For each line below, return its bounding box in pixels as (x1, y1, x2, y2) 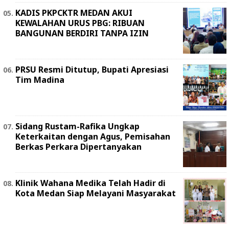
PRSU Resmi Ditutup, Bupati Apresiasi (15, 64, 169, 76)
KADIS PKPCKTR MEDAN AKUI (15, 7, 132, 19)
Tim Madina (15, 74, 64, 86)
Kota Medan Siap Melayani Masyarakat (15, 188, 176, 199)
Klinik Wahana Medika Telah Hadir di (15, 177, 166, 189)
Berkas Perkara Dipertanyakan (15, 141, 142, 153)
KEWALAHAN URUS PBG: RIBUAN (15, 17, 145, 29)
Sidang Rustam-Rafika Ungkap (15, 121, 140, 132)
